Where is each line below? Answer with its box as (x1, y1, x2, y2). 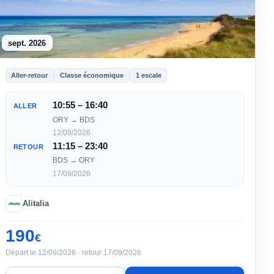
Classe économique (59, 71, 124, 79)
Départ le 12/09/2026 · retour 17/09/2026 (5, 248, 141, 257)
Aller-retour (11, 71, 48, 79)
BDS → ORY (52, 156, 95, 165)
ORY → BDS (52, 115, 95, 124)
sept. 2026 (8, 38, 46, 48)
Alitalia (22, 198, 49, 208)
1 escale (135, 71, 161, 79)
